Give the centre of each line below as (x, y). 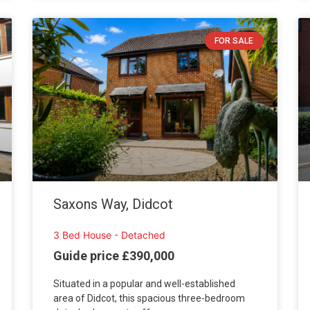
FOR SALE (234, 41)
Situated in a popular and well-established (145, 284)
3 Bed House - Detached (110, 235)
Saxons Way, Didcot (113, 204)
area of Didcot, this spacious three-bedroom (149, 299)
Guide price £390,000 (114, 256)
